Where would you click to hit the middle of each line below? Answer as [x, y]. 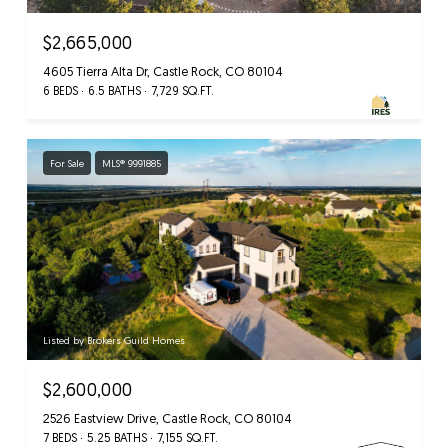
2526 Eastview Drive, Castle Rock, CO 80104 [167, 418]
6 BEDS [60, 90]
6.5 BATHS [114, 90]
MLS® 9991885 [131, 162]
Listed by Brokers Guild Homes [114, 340]
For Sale [67, 162]
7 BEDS [60, 438]
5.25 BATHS [117, 438]
